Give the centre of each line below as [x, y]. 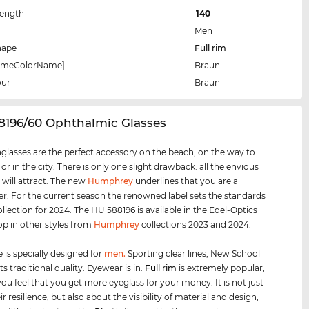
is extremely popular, [222, 268]
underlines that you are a [186, 181]
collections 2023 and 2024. [196, 225]
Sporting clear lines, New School [193, 254]
